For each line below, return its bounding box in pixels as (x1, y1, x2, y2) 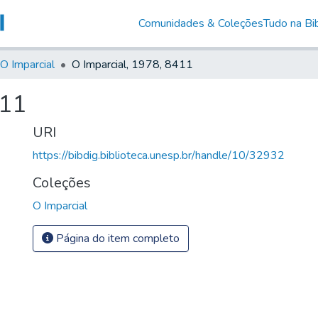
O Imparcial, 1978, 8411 (72, 56, 193, 72)
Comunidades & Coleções (138, 15, 263, 31)
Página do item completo (53, 230, 180, 246)
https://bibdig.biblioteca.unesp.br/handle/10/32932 (33, 147, 285, 163)
